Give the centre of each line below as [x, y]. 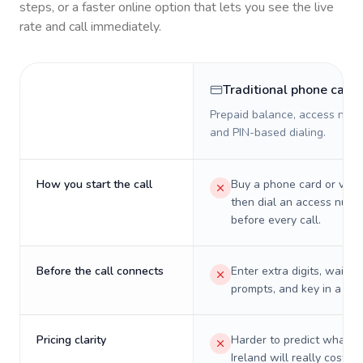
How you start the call [94, 184]
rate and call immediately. [90, 27]
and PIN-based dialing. [268, 132]
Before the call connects [100, 271]
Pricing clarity [71, 340]
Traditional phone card [290, 90]
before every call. [276, 220]
